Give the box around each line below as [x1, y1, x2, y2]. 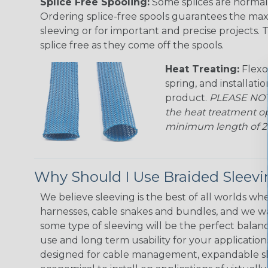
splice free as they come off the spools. [40, 39, 224, 51]
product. [165, 92, 209, 103]
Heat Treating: [165, 63, 239, 75]
